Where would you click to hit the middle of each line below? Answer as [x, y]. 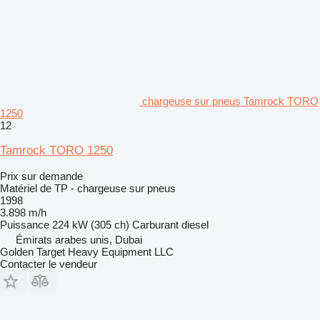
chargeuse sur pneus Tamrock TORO [230, 101]
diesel [195, 224]
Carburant [155, 224]
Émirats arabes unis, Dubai [79, 239]
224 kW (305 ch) [91, 224]
